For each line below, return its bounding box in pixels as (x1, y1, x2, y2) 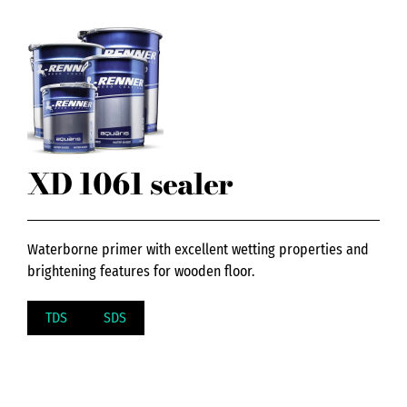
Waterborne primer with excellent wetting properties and (27, 240, 369, 258)
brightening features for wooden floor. (27, 262, 254, 280)
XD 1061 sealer (27, 162, 233, 207)
